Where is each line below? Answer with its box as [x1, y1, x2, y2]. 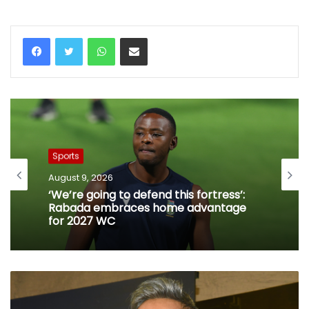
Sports [52, 150, 79, 162]
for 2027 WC [48, 213, 115, 230]
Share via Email [147, 30, 171, 44]
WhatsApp [114, 30, 161, 44]
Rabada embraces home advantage [48, 200, 246, 217]
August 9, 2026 [48, 171, 113, 185]
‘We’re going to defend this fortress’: [48, 187, 245, 203]
